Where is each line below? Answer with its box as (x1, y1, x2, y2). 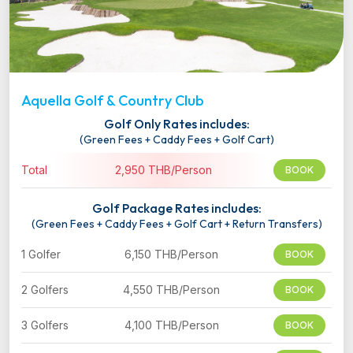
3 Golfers (21, 318, 69, 333)
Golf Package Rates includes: (91, 200, 262, 217)
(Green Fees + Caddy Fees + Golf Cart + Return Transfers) (31, 217, 322, 232)
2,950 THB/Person (115, 163, 212, 177)
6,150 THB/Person (124, 247, 218, 262)
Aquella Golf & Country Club (21, 91, 204, 110)
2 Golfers (21, 283, 69, 297)
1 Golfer (21, 247, 61, 262)
